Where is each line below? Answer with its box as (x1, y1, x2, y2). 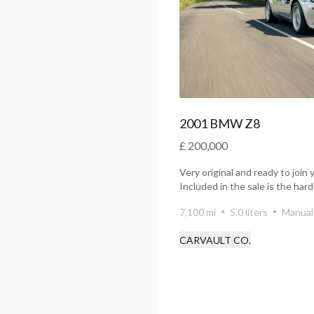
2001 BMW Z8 (179, 116, 261, 131)
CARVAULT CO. (179, 234, 252, 246)
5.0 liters (230, 206, 268, 218)
